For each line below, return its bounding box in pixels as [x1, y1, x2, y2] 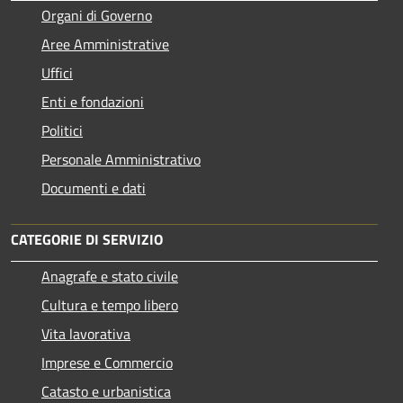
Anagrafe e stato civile [41, 264, 178, 287]
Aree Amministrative [41, 32, 169, 55]
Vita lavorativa [41, 322, 130, 345]
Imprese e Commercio [41, 351, 173, 373]
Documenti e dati [41, 176, 146, 199]
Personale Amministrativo [41, 148, 201, 170]
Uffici [41, 61, 73, 84]
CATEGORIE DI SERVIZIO [11, 228, 163, 250]
